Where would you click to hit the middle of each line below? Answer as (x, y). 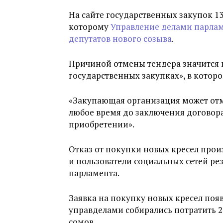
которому (90, 27)
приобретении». (102, 124)
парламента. (94, 173)
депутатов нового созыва (120, 39)
